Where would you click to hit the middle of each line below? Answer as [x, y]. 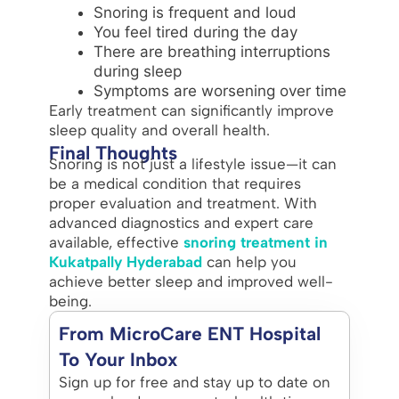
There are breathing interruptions [212, 51]
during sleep [137, 71]
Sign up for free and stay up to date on [194, 382]
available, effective [116, 242]
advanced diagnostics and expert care [181, 222]
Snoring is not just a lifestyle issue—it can [192, 163]
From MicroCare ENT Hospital [189, 333]
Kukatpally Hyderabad [125, 261]
